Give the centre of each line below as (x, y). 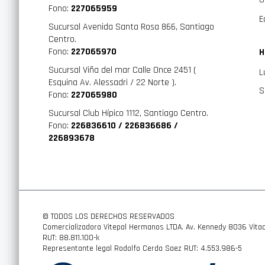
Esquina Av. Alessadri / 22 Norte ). (112, 83)
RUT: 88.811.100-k (71, 238)
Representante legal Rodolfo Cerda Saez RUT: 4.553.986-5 (142, 249)
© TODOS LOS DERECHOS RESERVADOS (109, 217)
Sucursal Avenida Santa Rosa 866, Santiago (131, 27)
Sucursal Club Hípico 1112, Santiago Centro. (128, 114)
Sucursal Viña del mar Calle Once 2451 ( (122, 70)
